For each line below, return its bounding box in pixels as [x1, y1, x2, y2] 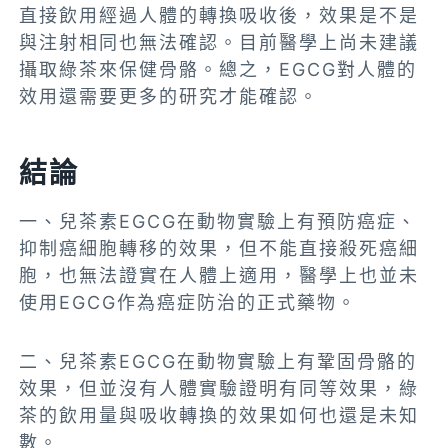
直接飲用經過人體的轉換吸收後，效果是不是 [19, 4, 420, 26]
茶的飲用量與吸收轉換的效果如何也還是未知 [19, 404, 420, 426]
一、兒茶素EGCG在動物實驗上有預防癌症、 [19, 210, 418, 232]
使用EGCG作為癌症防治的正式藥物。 [19, 291, 358, 313]
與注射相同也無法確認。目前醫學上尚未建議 [19, 31, 420, 53]
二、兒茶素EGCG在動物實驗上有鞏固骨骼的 [19, 350, 418, 372]
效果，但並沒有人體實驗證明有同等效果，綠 [19, 377, 420, 399]
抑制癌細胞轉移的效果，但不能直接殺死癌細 [19, 237, 420, 259]
